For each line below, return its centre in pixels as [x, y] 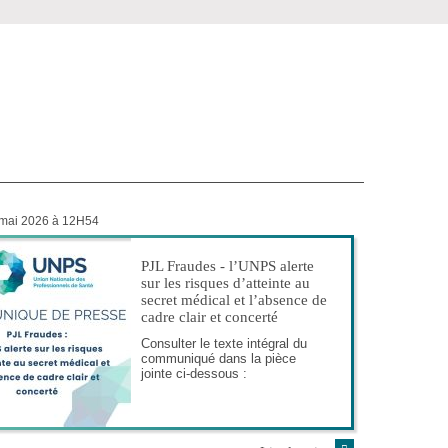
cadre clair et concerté [209, 316]
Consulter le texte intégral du [224, 343]
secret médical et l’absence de [234, 299]
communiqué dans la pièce [218, 358]
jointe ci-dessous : [194, 373]
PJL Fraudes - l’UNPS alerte [227, 265]
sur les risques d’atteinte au [225, 282]
